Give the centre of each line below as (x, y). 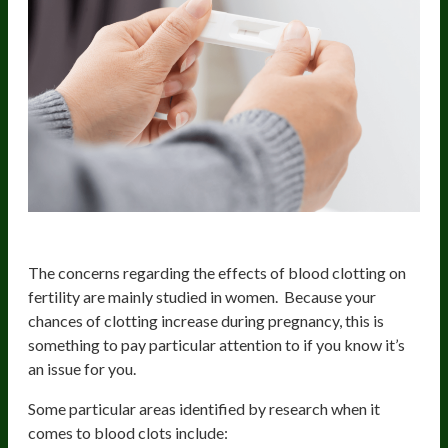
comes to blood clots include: (128, 432)
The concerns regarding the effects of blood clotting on (217, 272)
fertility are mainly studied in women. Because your (202, 296)
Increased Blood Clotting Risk (163, 239)
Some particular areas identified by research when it (204, 408)
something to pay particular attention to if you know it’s (216, 344)
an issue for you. (83, 368)
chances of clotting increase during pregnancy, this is (206, 320)
